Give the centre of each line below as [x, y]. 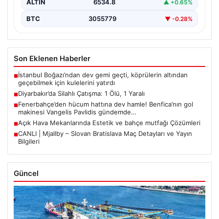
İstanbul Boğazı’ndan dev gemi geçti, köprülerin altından [103, 75]
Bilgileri [29, 142]
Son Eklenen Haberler [52, 59]
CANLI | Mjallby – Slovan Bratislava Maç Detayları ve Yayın [105, 134]
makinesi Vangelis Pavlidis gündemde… [77, 112]
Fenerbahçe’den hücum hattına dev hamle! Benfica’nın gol [106, 104]
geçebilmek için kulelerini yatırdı [66, 83]
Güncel [26, 174]
